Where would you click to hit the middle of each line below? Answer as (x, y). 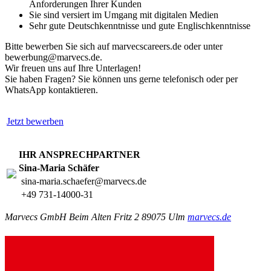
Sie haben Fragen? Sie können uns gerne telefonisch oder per (121, 79)
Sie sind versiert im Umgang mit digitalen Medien (124, 15)
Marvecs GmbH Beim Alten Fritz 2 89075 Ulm (96, 217)
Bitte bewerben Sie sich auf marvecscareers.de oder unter (114, 46)
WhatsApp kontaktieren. (51, 90)
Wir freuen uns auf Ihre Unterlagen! (73, 68)
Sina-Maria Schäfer (59, 168)
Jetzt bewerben (35, 121)
